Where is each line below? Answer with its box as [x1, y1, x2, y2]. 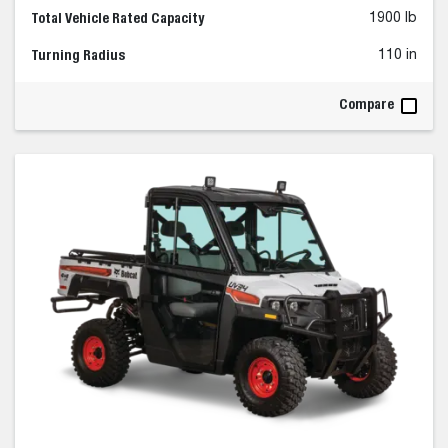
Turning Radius [31, 46, 125, 63]
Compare [339, 95, 397, 112]
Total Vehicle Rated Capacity [31, 9, 204, 26]
